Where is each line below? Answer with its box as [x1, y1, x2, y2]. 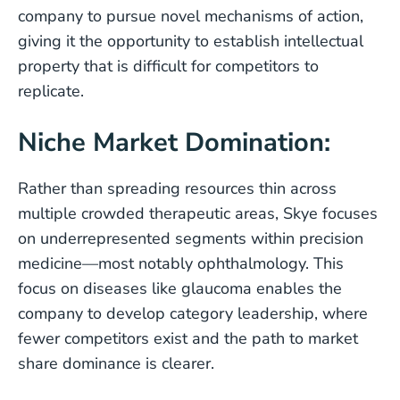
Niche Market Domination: [18, 125, 330, 160]
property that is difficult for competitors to [18, 55, 319, 77]
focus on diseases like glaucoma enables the [18, 278, 342, 299]
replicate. [18, 80, 84, 102]
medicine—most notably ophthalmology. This [18, 253, 344, 274]
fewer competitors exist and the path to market [18, 328, 358, 349]
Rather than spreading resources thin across [18, 178, 337, 199]
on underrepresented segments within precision [18, 228, 363, 249]
